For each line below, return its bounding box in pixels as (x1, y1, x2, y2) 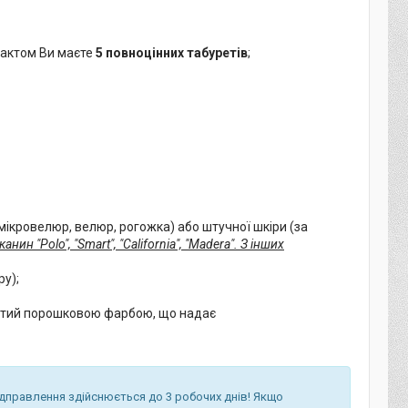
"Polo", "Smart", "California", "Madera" (36, 236, 234, 251)
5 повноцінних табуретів (96, 45, 248, 60)
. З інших (234, 236, 284, 251)
